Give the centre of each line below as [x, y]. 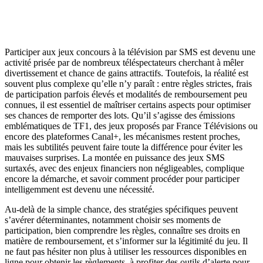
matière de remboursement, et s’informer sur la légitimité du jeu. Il [126, 241]
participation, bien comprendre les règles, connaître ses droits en [122, 231]
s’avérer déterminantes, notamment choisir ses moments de [113, 220]
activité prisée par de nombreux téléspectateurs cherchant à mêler [124, 63]
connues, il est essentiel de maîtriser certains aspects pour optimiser [128, 105]
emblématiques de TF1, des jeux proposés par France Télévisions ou [131, 126]
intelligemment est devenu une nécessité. [80, 190]
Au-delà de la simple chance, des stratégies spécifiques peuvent [121, 210]
